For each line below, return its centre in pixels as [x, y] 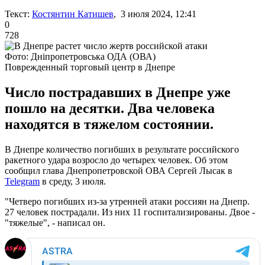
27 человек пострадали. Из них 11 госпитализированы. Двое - [130, 212]
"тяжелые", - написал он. [55, 222]
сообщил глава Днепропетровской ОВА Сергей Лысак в [119, 170]
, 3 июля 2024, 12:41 [155, 14]
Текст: [17, 14]
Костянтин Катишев [73, 14]
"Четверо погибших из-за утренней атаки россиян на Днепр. [127, 201]
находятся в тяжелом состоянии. [109, 124]
